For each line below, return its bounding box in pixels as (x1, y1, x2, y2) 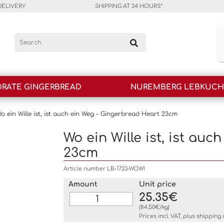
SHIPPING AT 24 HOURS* (95, 3, 163, 9)
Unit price (138, 180, 176, 188)
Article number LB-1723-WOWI (63, 165, 145, 172)
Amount (68, 180, 97, 188)
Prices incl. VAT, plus (138, 213, 196, 219)
